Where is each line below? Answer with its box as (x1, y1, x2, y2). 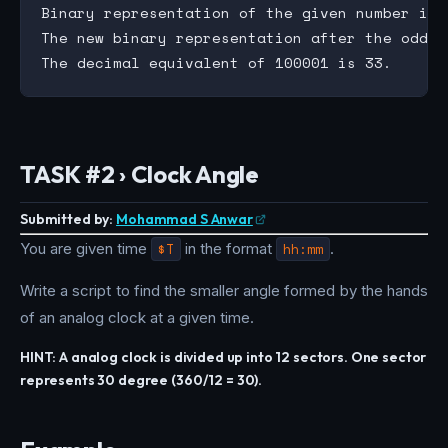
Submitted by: (20, 209, 114, 228)
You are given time (20, 239, 151, 259)
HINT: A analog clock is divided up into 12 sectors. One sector (20, 348, 427, 367)
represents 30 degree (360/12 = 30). (20, 371, 263, 390)
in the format (181, 239, 276, 259)
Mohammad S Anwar (116, 209, 253, 228)
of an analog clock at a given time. (20, 308, 254, 328)
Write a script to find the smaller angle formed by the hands (20, 281, 428, 301)
